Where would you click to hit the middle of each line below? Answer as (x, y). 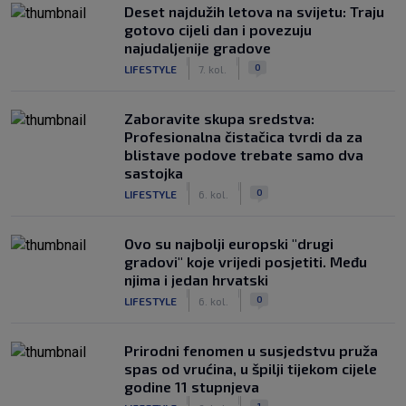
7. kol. (213, 68)
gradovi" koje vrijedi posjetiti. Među (246, 261)
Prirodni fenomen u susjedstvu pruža (251, 350)
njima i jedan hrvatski (196, 280)
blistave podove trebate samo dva (244, 155)
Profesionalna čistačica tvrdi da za (243, 136)
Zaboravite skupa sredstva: (219, 118)
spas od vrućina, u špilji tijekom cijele (251, 368)
